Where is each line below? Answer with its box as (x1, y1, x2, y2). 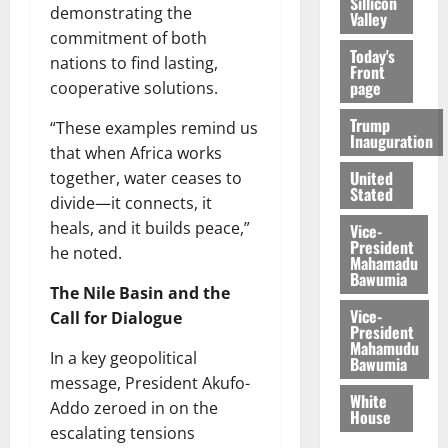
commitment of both (50, 27, 207, 50)
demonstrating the (50, 2, 192, 25)
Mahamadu (349, 250, 418, 275)
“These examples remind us (50, 117, 258, 140)
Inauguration (349, 128, 433, 153)
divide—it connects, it (50, 192, 212, 215)
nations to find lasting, (50, 52, 218, 75)
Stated (349, 181, 393, 206)
